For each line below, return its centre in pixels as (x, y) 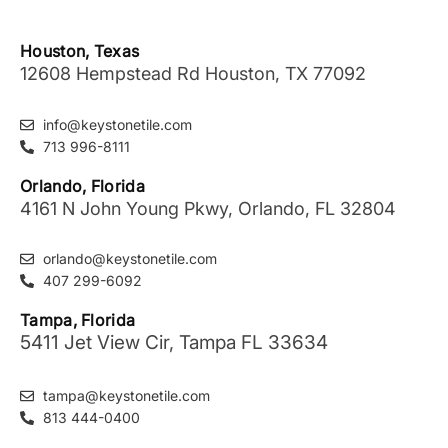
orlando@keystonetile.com (129, 259)
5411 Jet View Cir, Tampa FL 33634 (174, 343)
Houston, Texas (80, 51)
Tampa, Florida (78, 320)
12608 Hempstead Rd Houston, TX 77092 (193, 74)
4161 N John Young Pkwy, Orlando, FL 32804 (208, 208)
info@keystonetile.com (117, 124)
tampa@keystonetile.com (126, 396)
